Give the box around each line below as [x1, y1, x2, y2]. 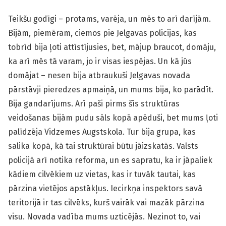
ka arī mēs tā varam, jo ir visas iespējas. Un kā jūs [8, 56, 192, 66]
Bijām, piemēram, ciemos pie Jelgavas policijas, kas [8, 28, 197, 38]
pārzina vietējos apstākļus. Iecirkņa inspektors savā [8, 184, 202, 193]
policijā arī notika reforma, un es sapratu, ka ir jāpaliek [8, 155, 212, 165]
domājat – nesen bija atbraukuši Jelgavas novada [8, 71, 190, 80]
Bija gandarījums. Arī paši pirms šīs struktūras [8, 99, 180, 108]
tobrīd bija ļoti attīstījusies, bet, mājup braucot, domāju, [8, 42, 216, 52]
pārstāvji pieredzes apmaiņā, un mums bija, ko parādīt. [8, 85, 213, 94]
